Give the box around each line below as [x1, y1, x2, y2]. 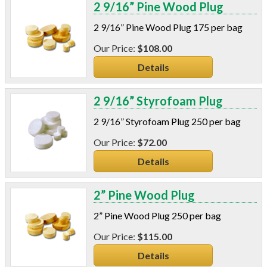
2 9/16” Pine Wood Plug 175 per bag [94, 21, 243, 33]
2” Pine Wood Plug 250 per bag [94, 209, 222, 221]
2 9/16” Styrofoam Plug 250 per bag [94, 115, 241, 127]
